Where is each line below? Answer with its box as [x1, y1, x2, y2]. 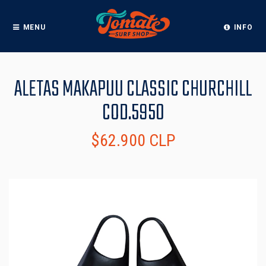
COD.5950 [102, 97, 164, 131]
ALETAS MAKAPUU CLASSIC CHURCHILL [14, 73, 252, 107]
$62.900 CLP [91, 131, 175, 151]
